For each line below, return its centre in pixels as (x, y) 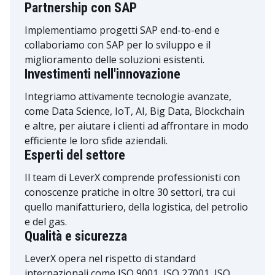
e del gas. (46, 222)
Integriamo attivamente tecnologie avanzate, (128, 96)
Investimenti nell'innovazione (103, 74)
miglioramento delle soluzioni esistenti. (114, 60)
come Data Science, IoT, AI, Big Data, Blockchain (134, 111)
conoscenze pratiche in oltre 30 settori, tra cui (130, 192)
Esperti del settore (75, 155)
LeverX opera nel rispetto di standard (110, 258)
